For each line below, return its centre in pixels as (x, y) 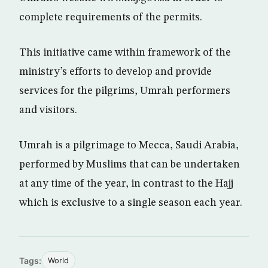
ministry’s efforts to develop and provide (115, 72)
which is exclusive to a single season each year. (131, 203)
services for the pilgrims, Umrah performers (125, 91)
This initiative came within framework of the (125, 53)
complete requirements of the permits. (111, 18)
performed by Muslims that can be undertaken (130, 165)
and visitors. (48, 110)
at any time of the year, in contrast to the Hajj (126, 184)
